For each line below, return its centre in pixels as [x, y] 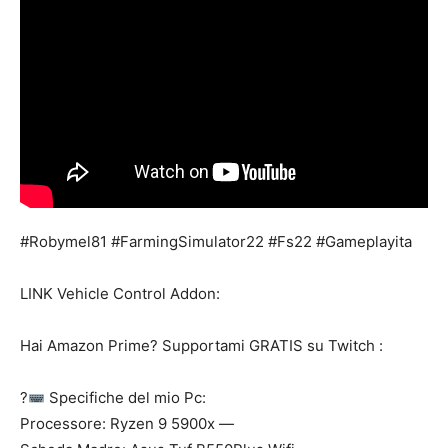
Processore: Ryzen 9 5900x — [127, 423]
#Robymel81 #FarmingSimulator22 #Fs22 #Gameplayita [216, 241]
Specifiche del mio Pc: [126, 397]
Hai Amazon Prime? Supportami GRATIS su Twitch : [201, 345]
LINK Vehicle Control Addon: [120, 293]
